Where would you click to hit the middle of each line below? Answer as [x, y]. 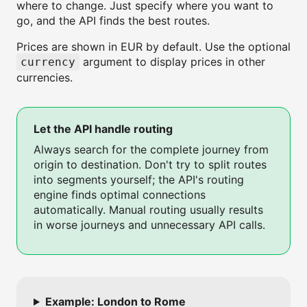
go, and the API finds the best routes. [113, 21]
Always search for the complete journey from [151, 149]
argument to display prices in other [172, 62]
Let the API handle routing [103, 129]
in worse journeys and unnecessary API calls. [149, 225]
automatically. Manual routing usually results [148, 210]
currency [48, 62]
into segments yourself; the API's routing [139, 180]
